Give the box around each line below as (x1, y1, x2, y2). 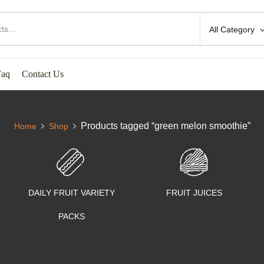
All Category (209, 25, 255, 34)
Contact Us (22, 68, 64, 79)
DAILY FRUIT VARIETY (28, 188, 115, 197)
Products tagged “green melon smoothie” (80, 121, 250, 131)
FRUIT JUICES (166, 188, 222, 197)
